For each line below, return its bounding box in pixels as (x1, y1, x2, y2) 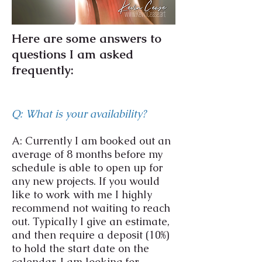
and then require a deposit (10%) (12, 228, 169, 242)
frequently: (12, 62, 77, 78)
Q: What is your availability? (12, 107, 146, 120)
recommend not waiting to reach (12, 201, 170, 215)
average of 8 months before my (12, 147, 163, 161)
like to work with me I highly (12, 188, 152, 201)
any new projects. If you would (12, 174, 160, 188)
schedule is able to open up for (12, 161, 163, 174)
